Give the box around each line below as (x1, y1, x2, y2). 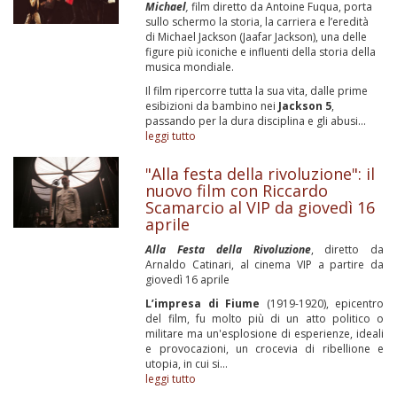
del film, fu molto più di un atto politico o (145, 311, 384, 326)
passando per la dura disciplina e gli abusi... (145, 113, 367, 128)
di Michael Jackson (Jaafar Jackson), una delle (145, 29, 368, 44)
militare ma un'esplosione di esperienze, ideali (145, 326, 384, 341)
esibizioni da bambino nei (145, 98, 276, 113)
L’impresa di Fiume (145, 296, 267, 311)
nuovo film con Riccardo (145, 180, 329, 201)
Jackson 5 (276, 98, 332, 113)
